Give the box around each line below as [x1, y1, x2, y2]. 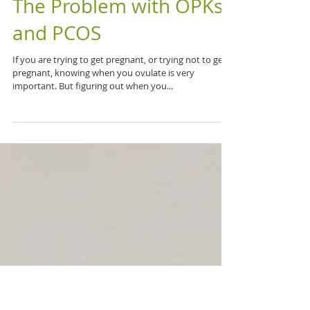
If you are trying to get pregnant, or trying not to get [12, 116, 226, 128]
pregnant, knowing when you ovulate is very [12, 129, 194, 141]
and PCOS [12, 82, 101, 108]
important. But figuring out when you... [12, 142, 173, 154]
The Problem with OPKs [12, 55, 223, 81]
